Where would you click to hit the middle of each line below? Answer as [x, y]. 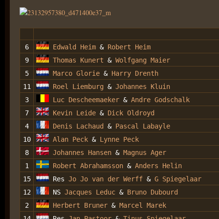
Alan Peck [70, 140]
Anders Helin [158, 166]
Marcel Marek [143, 206]
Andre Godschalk [160, 100]
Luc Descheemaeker [86, 100]
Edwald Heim [74, 47]
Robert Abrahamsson [88, 166]
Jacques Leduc [88, 192]
